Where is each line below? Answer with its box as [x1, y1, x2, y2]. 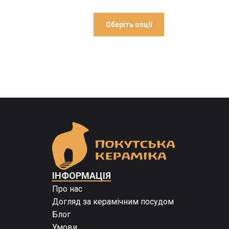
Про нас [52, 184, 82, 194]
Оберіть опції [106, 20, 152, 29]
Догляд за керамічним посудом [52, 197, 174, 207]
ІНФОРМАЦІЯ [52, 170, 111, 181]
